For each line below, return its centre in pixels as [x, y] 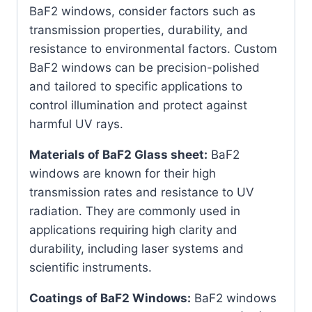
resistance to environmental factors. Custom [153, 48]
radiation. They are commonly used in [135, 211]
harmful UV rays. [76, 124]
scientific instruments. [91, 267]
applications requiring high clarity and [133, 229]
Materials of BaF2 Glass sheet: [118, 154]
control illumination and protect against [138, 105]
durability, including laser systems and [136, 248]
